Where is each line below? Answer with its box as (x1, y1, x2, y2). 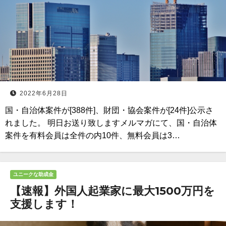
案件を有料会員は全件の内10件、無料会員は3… (5, 131, 180, 140)
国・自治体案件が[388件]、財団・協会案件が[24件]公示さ (5, 106, 213, 115)
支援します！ (10, 197, 78, 211)
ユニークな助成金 (13, 172, 53, 177)
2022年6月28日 (20, 90, 68, 97)
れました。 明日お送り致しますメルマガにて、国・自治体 (5, 119, 217, 127)
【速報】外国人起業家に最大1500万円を (10, 184, 215, 198)
